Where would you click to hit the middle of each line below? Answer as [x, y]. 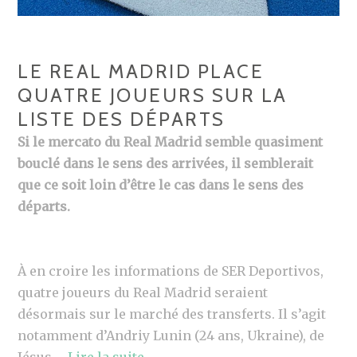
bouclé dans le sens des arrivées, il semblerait [166, 163]
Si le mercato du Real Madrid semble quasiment [171, 141]
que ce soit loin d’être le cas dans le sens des [161, 184]
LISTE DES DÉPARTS [122, 119]
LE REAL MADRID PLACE [141, 71]
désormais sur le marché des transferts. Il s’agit [172, 314]
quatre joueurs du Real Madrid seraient [143, 292]
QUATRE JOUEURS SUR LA [153, 95]
